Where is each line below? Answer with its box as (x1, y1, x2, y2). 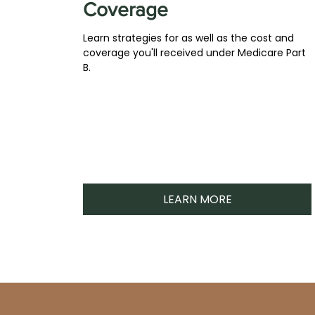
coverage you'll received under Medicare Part (83, 46, 307, 60)
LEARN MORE (162, 191, 232, 207)
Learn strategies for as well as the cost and (83, 31, 295, 45)
